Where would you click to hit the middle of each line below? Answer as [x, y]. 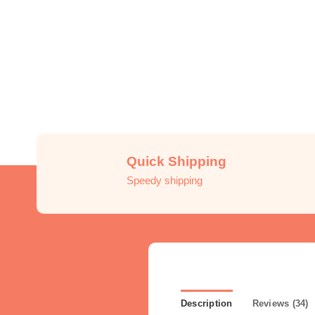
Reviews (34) [280, 304]
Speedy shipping [165, 180]
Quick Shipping [176, 161]
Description [206, 304]
